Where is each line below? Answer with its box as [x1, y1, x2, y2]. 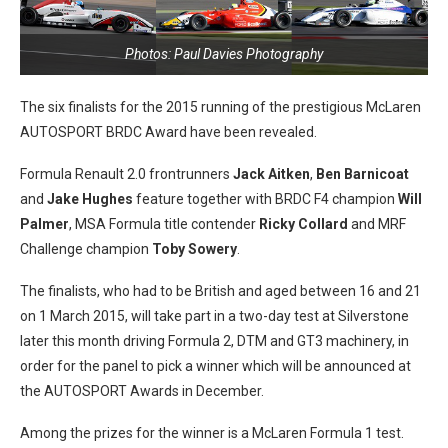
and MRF [348, 216, 406, 232]
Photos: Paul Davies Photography [125, 46, 323, 62]
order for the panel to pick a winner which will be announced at [20, 358, 411, 374]
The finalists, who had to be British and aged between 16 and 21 [20, 283, 421, 299]
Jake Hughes [47, 191, 133, 207]
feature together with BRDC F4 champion [133, 191, 398, 207]
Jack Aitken [233, 166, 310, 182]
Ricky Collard [259, 216, 348, 232]
